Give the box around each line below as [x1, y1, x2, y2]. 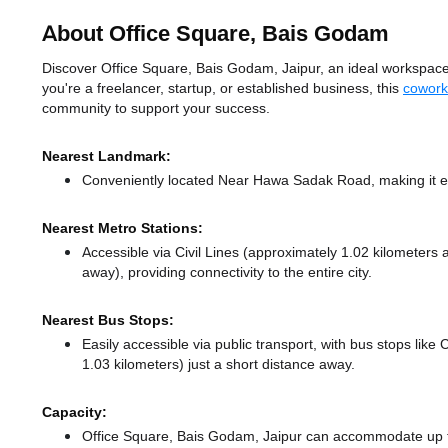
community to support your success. [42, 99, 270, 118]
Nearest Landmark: [42, 147, 171, 166]
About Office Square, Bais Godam [42, 20, 389, 49]
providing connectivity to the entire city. [128, 263, 372, 282]
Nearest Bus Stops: [42, 311, 174, 330]
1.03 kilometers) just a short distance [82, 355, 319, 374]
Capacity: [42, 403, 107, 422]
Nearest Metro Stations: [42, 219, 203, 238]
